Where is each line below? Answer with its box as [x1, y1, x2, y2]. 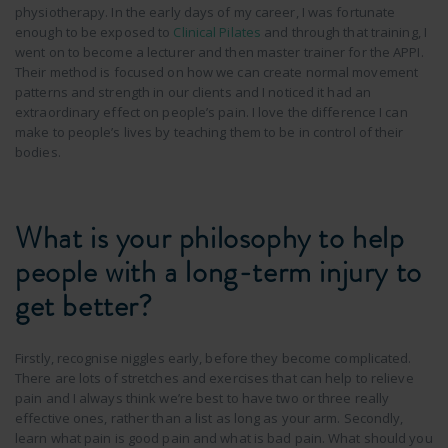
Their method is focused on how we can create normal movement [15, 62, 419, 81]
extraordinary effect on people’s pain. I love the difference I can [15, 102, 408, 121]
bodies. [15, 142, 61, 161]
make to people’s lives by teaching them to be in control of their [15, 122, 404, 141]
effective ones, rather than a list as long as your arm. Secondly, [15, 408, 404, 427]
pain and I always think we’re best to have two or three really [15, 388, 390, 407]
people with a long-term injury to [15, 250, 422, 293]
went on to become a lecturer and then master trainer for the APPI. [15, 42, 424, 61]
